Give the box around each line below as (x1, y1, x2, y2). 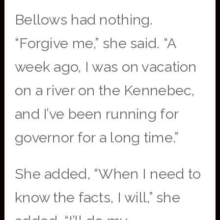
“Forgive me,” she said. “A (14, 35, 176, 52)
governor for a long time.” (14, 129, 179, 146)
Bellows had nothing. (14, 11, 153, 28)
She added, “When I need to (14, 165, 201, 182)
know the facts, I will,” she (14, 189, 181, 206)
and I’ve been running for (14, 106, 179, 122)
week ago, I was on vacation (14, 58, 197, 75)
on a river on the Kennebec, (14, 82, 195, 99)
